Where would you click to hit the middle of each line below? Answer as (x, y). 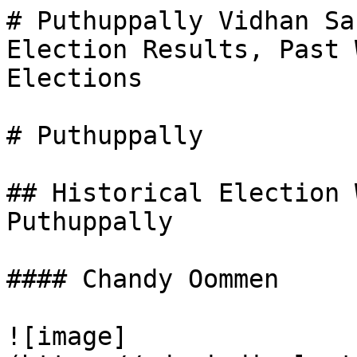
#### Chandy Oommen (143, 279)
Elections (75, 78)
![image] (67, 336)
